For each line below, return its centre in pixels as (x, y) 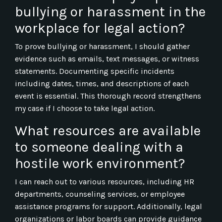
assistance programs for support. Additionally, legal (109, 206)
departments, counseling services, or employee (100, 194)
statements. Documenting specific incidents (95, 71)
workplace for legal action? (100, 28)
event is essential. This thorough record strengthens (108, 96)
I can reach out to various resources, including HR (105, 181)
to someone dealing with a (99, 147)
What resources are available (108, 130)
